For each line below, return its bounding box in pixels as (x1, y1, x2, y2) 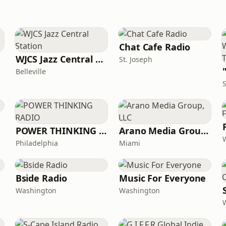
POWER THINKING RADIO (99, 125, 107, 137)
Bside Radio (15, 172, 67, 184)
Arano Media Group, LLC (200, 125, 208, 137)
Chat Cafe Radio (119, 41, 190, 53)
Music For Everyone (119, 172, 206, 184)
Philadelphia (15, 138, 58, 148)
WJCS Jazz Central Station (95, 53, 103, 65)
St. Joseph (119, 54, 152, 64)
